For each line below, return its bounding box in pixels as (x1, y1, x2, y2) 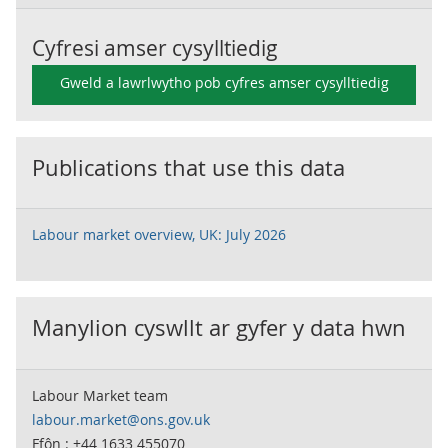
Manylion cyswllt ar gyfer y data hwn (32, 313, 406, 343)
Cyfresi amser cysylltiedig (32, 34, 278, 63)
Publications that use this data (32, 153, 345, 183)
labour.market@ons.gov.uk (32, 410, 210, 430)
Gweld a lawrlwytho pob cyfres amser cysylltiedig (59, 73, 389, 93)
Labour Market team (32, 386, 168, 406)
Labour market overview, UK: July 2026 (32, 225, 286, 245)
